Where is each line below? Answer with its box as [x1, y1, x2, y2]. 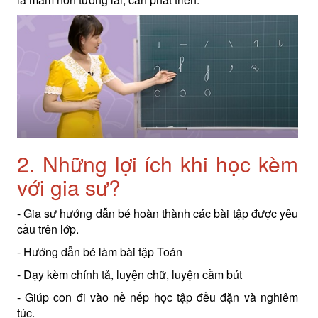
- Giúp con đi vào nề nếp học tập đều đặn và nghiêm [16, 288, 298, 305]
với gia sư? [16, 171, 121, 202]
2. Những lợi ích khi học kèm [16, 148, 298, 179]
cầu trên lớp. [16, 220, 79, 237]
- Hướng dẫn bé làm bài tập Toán [16, 243, 182, 260]
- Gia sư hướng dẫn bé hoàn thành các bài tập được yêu [16, 204, 298, 221]
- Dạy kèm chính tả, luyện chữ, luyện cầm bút [16, 265, 242, 283]
